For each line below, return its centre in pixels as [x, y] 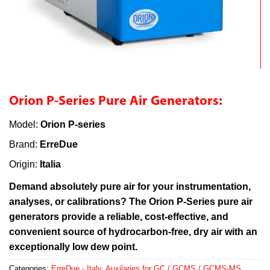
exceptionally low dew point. [73, 247]
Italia [50, 165]
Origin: [24, 165]
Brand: [24, 145]
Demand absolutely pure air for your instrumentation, [130, 187]
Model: [25, 125]
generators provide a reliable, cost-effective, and [119, 217]
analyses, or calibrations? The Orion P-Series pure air [131, 202]
